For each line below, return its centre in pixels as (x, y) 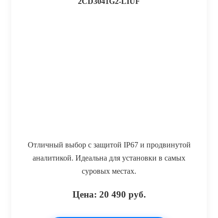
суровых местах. (109, 171)
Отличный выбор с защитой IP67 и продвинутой (109, 145)
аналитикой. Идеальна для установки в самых (109, 158)
